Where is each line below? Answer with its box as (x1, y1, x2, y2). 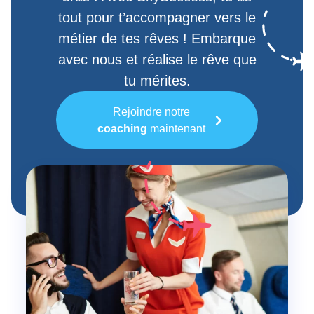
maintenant (147, 123, 205, 135)
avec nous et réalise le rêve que (57, 52, 257, 68)
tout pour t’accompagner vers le (58, 10, 256, 26)
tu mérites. (123, 73, 191, 89)
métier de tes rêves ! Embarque (58, 31, 256, 47)
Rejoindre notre (113, 106, 190, 118)
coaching (97, 123, 147, 135)
